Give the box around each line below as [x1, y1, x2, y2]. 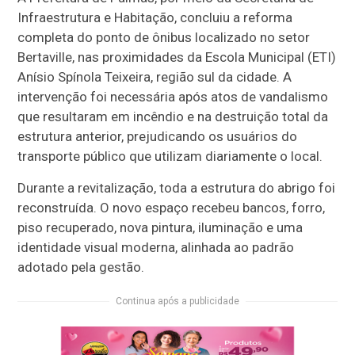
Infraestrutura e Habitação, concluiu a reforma [17, 10, 293, 26]
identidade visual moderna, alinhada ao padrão [17, 239, 295, 256]
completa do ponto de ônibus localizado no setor [17, 29, 311, 46]
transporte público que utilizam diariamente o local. [17, 148, 323, 165]
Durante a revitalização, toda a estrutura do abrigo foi [17, 180, 336, 197]
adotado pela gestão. [17, 259, 145, 276]
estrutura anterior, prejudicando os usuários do [17, 128, 298, 145]
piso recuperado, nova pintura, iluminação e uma [17, 219, 303, 236]
